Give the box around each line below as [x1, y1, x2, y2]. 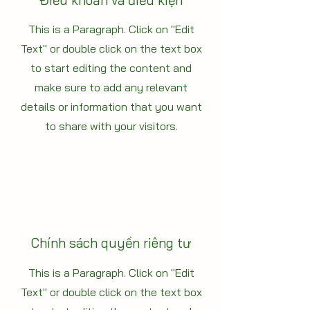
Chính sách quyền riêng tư [30, 235, 191, 252]
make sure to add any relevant [35, 80, 188, 95]
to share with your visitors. [44, 119, 178, 134]
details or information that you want [20, 100, 202, 114]
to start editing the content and [30, 61, 192, 75]
